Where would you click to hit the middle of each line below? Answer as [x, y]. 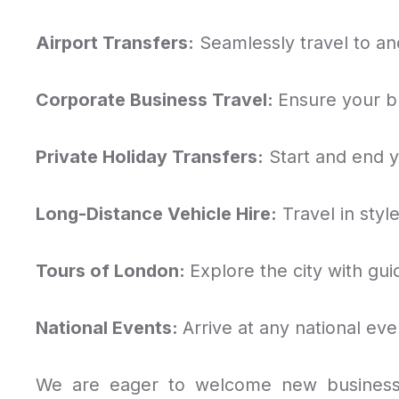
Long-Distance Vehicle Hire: [156, 213]
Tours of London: [113, 270]
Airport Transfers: [115, 42]
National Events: [109, 327]
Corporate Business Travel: [157, 99]
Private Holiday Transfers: [150, 156]
